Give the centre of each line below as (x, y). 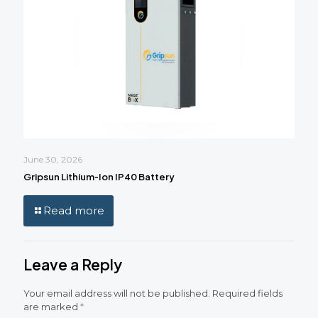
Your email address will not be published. (117, 294)
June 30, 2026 (53, 160)
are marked (52, 307)
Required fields (247, 294)
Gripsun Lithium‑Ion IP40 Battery (99, 177)
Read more (74, 211)
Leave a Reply (73, 265)
